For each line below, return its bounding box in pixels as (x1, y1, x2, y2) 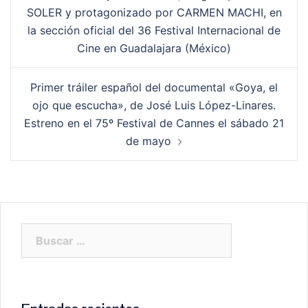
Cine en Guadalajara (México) (77, 41, 231, 55)
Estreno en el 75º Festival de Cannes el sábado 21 (24, 115, 284, 130)
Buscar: (21, 224, 62, 239)
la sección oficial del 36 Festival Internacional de (27, 23, 280, 37)
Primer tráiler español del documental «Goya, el (30, 80, 278, 94)
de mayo (126, 133, 171, 148)
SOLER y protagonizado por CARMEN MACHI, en (26, 5, 282, 19)
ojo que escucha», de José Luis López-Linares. (32, 98, 276, 112)
